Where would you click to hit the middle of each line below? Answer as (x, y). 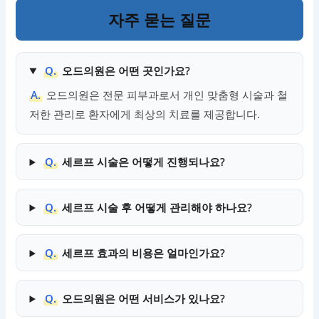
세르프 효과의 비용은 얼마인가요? (144, 253)
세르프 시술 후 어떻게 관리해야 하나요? (157, 208)
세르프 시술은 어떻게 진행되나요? (144, 162)
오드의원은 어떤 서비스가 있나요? (144, 299)
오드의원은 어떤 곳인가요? (126, 71)
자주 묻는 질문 (159, 20)
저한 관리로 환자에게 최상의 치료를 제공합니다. (145, 114)
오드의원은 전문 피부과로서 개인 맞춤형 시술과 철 (167, 95)
